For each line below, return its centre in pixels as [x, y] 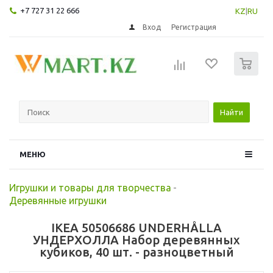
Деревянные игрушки [58, 200]
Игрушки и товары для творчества [90, 187]
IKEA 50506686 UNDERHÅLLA [136, 227]
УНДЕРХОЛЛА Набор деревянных [136, 239]
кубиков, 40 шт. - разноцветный [136, 252]
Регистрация [194, 27]
